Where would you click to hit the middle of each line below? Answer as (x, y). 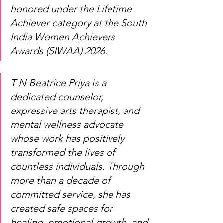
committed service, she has (72, 194)
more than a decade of (61, 180)
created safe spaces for (63, 208)
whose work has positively (69, 138)
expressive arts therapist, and (76, 111)
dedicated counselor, (58, 97)
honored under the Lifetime (72, 9)
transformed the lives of (64, 152)
